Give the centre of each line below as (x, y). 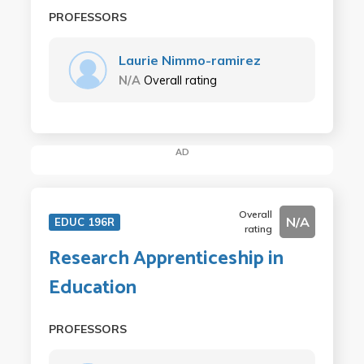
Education (92, 288)
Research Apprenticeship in (166, 258)
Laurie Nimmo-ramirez (189, 60)
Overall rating (180, 80)
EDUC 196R (84, 221)
